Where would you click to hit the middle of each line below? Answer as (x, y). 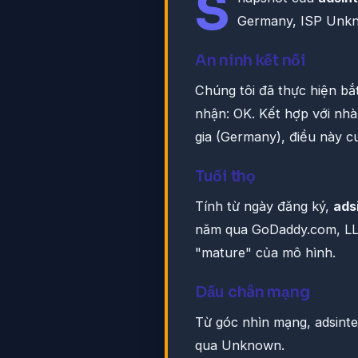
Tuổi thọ (225, 177)
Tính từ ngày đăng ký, (264, 207)
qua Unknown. (240, 346)
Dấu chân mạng (253, 292)
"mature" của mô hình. (265, 253)
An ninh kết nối (251, 61)
